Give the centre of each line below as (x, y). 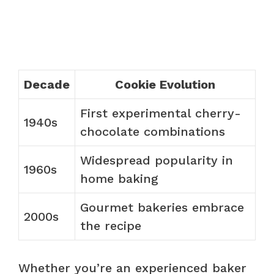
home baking (119, 179)
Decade (47, 85)
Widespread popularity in (157, 161)
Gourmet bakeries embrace (162, 208)
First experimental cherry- (161, 113)
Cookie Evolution (165, 85)
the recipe (111, 226)
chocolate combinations (153, 132)
